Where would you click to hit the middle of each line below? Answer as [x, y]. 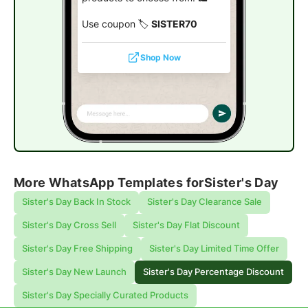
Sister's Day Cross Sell [69, 225]
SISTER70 [174, 24]
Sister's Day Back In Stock [76, 202]
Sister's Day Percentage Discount [213, 272]
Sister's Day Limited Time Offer [214, 249]
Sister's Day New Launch [74, 272]
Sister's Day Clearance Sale [204, 202]
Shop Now [161, 58]
